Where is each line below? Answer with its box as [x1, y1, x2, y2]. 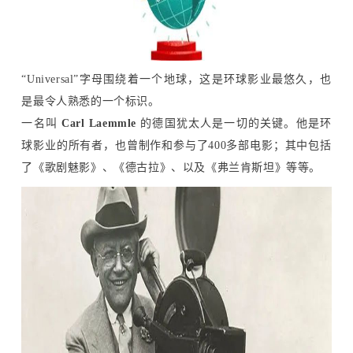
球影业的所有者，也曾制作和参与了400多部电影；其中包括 [21, 139, 332, 151]
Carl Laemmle [57, 117, 141, 129]
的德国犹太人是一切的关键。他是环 [140, 117, 332, 129]
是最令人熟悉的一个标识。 [21, 95, 160, 107]
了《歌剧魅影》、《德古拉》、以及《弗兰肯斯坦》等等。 [21, 161, 321, 173]
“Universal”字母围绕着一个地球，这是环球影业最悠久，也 [21, 72, 332, 85]
